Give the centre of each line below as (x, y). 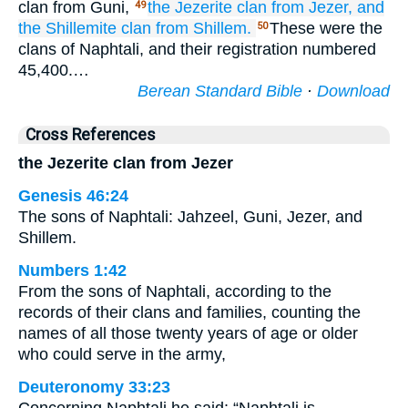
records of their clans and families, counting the (189, 312)
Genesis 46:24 (73, 196)
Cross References (91, 135)
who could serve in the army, (122, 354)
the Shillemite (67, 28)
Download (353, 91)
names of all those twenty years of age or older (188, 333)
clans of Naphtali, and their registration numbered (197, 49)
